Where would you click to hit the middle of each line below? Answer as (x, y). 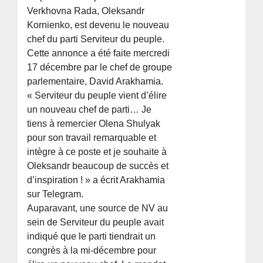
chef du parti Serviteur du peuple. (96, 39)
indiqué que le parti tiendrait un (92, 237)
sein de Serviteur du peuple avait (96, 222)
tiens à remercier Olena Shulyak (94, 124)
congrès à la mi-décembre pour (92, 251)
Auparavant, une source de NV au (98, 208)
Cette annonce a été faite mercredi (99, 53)
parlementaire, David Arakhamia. (95, 82)
